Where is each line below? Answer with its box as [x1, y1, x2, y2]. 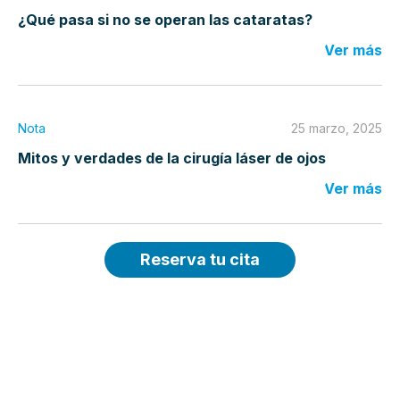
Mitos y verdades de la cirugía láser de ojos [18, 149, 326, 168]
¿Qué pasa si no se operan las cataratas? [18, 11, 312, 29]
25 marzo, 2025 [291, 121, 382, 137]
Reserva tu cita [140, 250, 260, 270]
